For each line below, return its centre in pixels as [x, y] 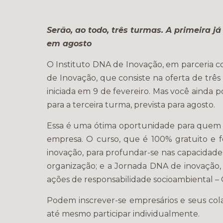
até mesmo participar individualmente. [123, 214]
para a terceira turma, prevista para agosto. [131, 105]
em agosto [69, 44]
